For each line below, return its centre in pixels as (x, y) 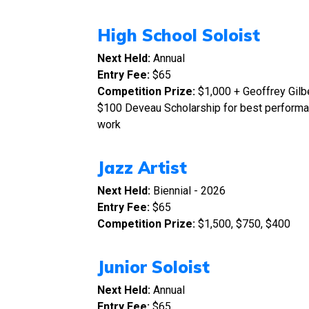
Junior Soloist (153, 267)
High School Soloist (179, 35)
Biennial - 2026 (189, 191)
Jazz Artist (142, 168)
